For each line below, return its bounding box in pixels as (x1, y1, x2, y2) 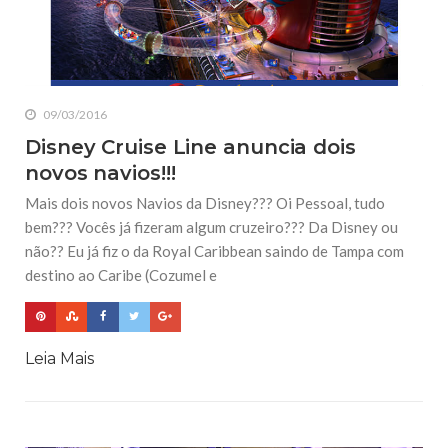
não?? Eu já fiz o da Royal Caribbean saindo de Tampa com (25, 242, 404, 261)
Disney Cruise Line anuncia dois (25, 135, 356, 160)
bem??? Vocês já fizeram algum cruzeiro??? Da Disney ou (25, 218, 398, 237)
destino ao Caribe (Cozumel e (25, 266, 217, 285)
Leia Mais (25, 348, 94, 368)
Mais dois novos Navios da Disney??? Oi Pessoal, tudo (25, 194, 385, 213)
